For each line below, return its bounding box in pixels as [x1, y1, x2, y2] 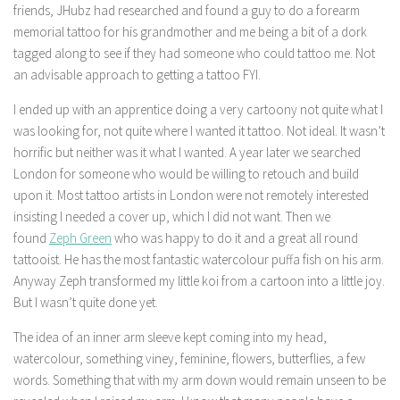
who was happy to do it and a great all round [112, 229, 358, 246]
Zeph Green [49, 229, 112, 246]
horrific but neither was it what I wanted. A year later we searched [13, 144, 361, 161]
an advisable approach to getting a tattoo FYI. [13, 66, 261, 83]
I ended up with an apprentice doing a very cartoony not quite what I [13, 101, 383, 118]
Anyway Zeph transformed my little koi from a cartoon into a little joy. [13, 272, 385, 289]
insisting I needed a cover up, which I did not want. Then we [13, 208, 330, 225]
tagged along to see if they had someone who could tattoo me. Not [13, 45, 375, 62]
